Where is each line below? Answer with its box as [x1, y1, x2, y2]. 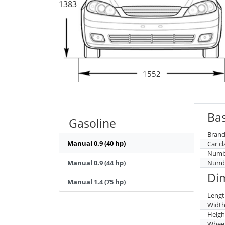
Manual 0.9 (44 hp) [67, 158, 126, 167]
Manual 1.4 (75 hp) [67, 177, 126, 187]
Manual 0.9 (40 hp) [67, 139, 126, 148]
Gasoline [68, 115, 116, 131]
